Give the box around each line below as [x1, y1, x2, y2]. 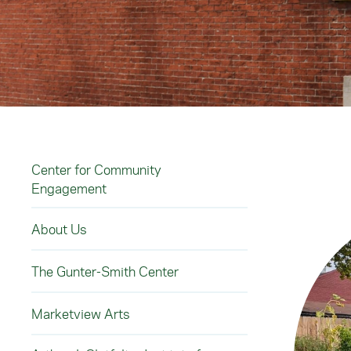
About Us [31, 220, 86, 237]
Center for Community [31, 161, 161, 178]
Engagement [31, 179, 107, 197]
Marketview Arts [31, 305, 129, 322]
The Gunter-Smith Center [31, 262, 179, 280]
